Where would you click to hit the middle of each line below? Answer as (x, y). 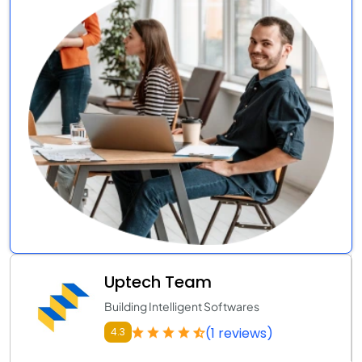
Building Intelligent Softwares (182, 306)
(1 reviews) (239, 333)
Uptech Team (158, 282)
